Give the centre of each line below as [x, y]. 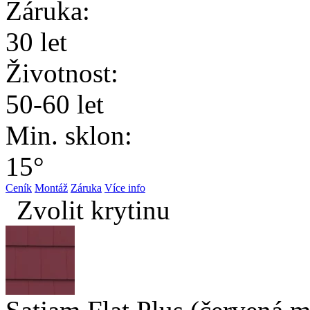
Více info [125, 188]
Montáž [51, 188]
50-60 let [55, 104]
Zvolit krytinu [93, 210]
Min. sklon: [69, 136]
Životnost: [62, 73]
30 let [36, 42]
